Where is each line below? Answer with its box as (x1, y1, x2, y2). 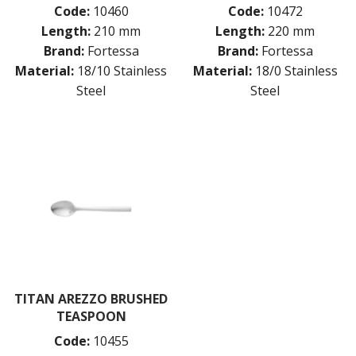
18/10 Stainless (77, 61, 167, 79)
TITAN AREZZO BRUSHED (14, 290, 168, 308)
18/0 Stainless (254, 61, 338, 79)
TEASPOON (56, 308, 126, 326)
